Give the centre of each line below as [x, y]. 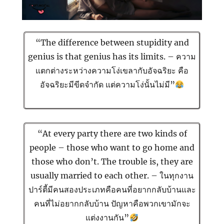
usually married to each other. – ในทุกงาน [112, 176]
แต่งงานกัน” [107, 218]
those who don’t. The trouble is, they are [112, 162]
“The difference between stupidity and [112, 43]
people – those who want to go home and [112, 148]
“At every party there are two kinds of [112, 134]
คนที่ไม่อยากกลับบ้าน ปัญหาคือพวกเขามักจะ [112, 204]
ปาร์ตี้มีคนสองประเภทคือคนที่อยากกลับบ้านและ [112, 190]
